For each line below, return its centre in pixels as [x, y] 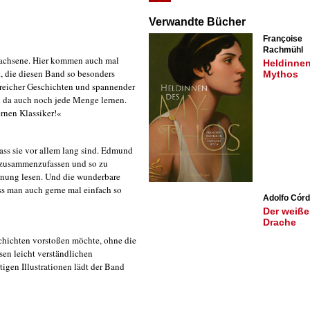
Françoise [283, 39]
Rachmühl [283, 50]
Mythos [281, 74]
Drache [280, 222]
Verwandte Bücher [197, 22]
